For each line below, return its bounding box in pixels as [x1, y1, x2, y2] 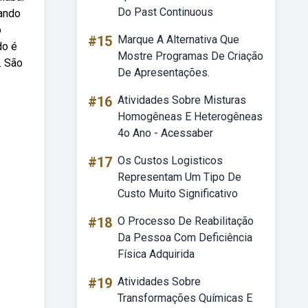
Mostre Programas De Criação [118, 49, 263, 63]
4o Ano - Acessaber [118, 126, 213, 140]
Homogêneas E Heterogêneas [118, 110, 263, 123]
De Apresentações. [118, 66, 210, 79]
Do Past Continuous [118, 5, 213, 19]
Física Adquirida [118, 247, 195, 261]
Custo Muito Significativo [118, 187, 238, 200]
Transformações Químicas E [118, 291, 252, 305]
